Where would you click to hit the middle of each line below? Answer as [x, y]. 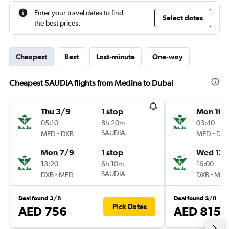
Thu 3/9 [56, 111]
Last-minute [116, 57]
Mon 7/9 [58, 152]
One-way [168, 57]
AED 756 [43, 211]
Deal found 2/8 [195, 198]
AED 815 [197, 211]
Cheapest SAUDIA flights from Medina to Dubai [91, 83]
